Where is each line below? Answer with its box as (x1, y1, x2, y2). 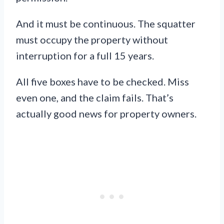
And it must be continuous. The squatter (16, 17, 195, 30)
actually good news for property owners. (16, 107, 196, 120)
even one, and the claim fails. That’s (16, 91, 173, 104)
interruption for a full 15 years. (16, 49, 154, 62)
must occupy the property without (16, 33, 168, 46)
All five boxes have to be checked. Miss (16, 75, 189, 88)
